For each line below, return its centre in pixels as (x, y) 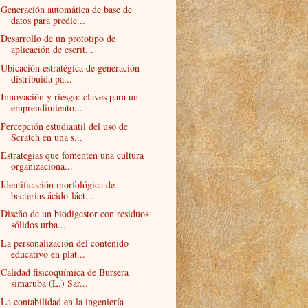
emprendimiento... (46, 108)
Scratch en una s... (46, 137)
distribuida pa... (41, 78)
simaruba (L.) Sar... (49, 283)
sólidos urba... (38, 225)
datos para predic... (48, 20)
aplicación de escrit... (52, 49)
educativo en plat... (48, 254)
